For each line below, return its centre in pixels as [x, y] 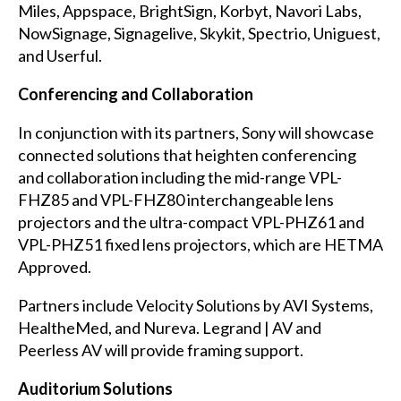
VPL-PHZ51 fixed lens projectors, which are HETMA [200, 244]
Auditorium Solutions [95, 388]
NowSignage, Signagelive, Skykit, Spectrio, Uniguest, [199, 33]
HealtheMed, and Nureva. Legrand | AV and [169, 327]
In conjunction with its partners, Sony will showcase [196, 132]
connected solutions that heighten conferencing [187, 154]
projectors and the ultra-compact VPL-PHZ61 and [191, 222]
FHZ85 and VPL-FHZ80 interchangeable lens [175, 199]
